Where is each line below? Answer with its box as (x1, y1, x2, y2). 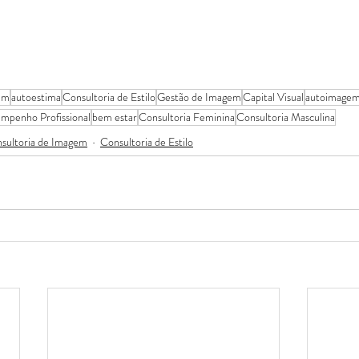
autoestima (11, 89, 61, 106)
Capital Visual (243, 89, 304, 106)
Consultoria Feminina (139, 109, 235, 126)
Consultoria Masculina (236, 109, 335, 126)
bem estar (92, 109, 137, 126)
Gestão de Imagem (157, 89, 241, 106)
